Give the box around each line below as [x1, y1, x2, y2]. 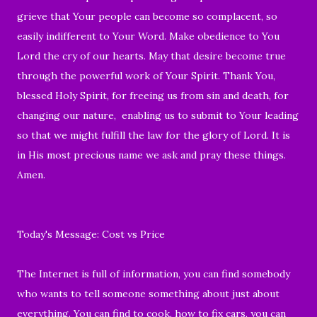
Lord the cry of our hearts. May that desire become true [17, 49, 286, 62]
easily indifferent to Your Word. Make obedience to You [17, 29, 279, 42]
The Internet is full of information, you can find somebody [17, 267, 290, 280]
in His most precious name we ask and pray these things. [17, 148, 286, 161]
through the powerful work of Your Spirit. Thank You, [17, 69, 275, 82]
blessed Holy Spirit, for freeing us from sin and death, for [17, 88, 289, 102]
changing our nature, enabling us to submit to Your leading [17, 108, 299, 122]
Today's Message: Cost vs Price [17, 227, 165, 241]
